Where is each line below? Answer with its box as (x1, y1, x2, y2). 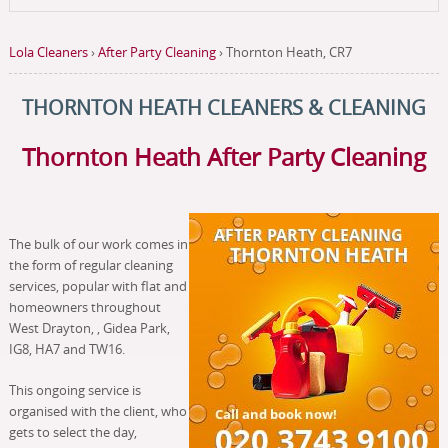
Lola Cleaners (8, 43, 88, 61)
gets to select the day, (8, 423, 137, 441)
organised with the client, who (8, 402, 187, 420)
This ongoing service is (8, 381, 141, 399)
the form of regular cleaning (8, 256, 173, 274)
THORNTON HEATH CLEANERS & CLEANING (21, 94, 426, 121)
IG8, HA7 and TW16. (8, 340, 125, 358)
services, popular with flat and (8, 277, 187, 295)
